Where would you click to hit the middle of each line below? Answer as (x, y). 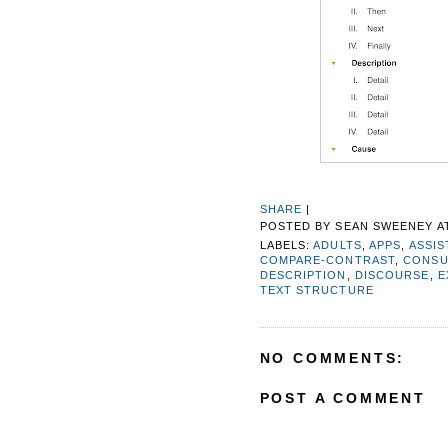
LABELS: (286, 244)
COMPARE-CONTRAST (327, 259)
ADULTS (337, 244)
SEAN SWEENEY (384, 226)
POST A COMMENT (342, 398)
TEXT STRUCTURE (316, 289)
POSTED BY (297, 226)
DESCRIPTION (303, 274)
